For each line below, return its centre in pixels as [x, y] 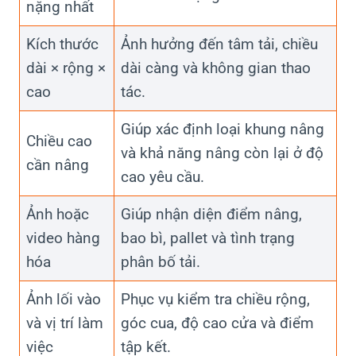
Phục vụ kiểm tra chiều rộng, [215, 300]
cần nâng [58, 165]
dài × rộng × [66, 68]
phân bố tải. [161, 262]
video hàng [63, 238]
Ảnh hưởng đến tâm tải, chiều [219, 44]
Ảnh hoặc [58, 215]
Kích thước [62, 44]
